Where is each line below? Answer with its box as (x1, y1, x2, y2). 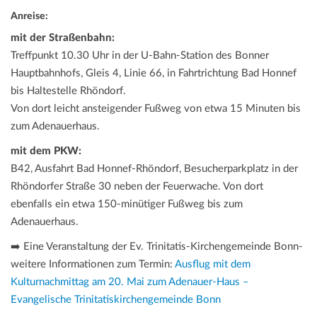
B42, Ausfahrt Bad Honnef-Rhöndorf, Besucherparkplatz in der (11, 163, 298, 175)
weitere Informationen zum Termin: (11, 259, 175, 270)
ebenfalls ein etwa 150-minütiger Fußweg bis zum (11, 199, 243, 210)
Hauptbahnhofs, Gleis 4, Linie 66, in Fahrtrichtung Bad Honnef (11, 68, 296, 79)
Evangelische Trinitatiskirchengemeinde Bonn (11, 294, 221, 306)
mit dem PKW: (11, 146, 84, 157)
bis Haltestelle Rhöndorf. (11, 86, 126, 97)
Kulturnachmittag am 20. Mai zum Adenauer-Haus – (11, 277, 249, 288)
